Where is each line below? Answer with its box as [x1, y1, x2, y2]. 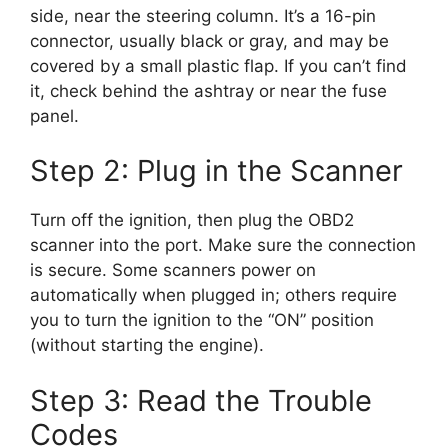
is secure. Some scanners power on [30, 260, 316, 281]
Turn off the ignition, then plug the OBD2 [30, 210, 354, 231]
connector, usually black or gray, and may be [30, 30, 389, 51]
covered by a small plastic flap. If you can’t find [30, 55, 407, 76]
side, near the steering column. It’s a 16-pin [30, 5, 376, 26]
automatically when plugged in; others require [30, 285, 397, 306]
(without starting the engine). [30, 335, 264, 356]
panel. [30, 105, 79, 126]
